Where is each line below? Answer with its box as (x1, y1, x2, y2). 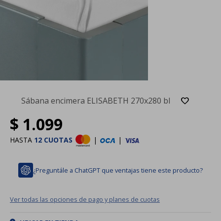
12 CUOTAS (34, 135, 73, 145)
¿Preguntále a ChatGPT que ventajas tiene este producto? (33, 165, 203, 175)
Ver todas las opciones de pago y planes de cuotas (10, 194, 160, 204)
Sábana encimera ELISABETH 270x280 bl (21, 95, 170, 106)
